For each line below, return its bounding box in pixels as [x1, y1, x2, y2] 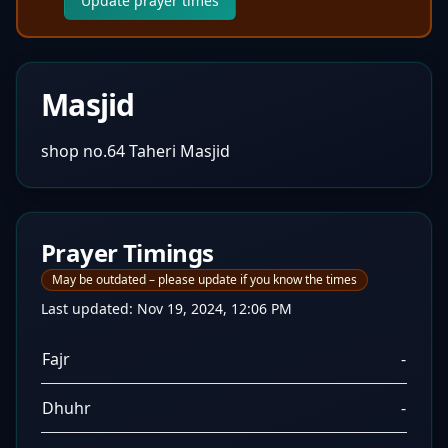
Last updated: [41, 299, 137, 318]
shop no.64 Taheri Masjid [41, 140, 230, 162]
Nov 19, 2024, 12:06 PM [137, 299, 292, 318]
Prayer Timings [41, 236, 214, 269]
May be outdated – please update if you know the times [52, 271, 357, 288]
